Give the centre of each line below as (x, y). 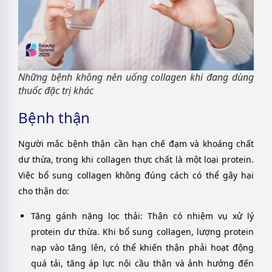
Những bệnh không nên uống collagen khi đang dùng (136, 77)
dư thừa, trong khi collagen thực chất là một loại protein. (136, 160)
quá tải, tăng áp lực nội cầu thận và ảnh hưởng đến (142, 263)
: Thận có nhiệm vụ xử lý (197, 216)
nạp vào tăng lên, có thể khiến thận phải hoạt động (142, 247)
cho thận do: (44, 191)
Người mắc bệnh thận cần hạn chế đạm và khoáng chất (136, 144)
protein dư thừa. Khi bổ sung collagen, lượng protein (142, 231)
